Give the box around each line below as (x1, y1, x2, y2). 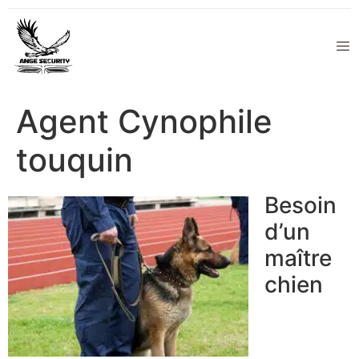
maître (264, 244, 332, 272)
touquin (16, 140, 133, 180)
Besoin (264, 192, 337, 220)
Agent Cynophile (16, 102, 272, 142)
